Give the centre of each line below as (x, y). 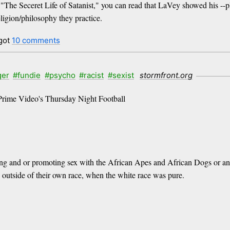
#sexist (121, 75)
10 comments (36, 41)
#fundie (27, 75)
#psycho (60, 75)
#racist (92, 75)
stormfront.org (166, 75)
